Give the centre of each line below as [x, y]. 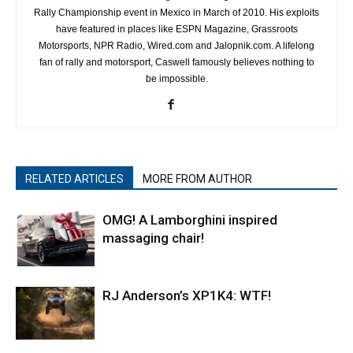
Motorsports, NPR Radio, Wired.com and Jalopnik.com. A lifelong [176, 46]
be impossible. [176, 79]
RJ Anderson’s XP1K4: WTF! [187, 296]
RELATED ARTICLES [74, 179]
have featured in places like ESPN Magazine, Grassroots [176, 30]
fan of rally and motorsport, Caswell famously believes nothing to [176, 63]
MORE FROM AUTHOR [197, 179]
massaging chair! [153, 238]
